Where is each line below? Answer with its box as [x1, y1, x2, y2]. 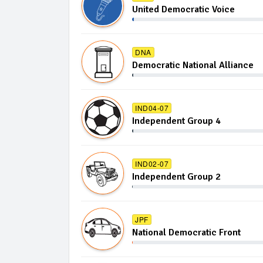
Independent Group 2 [132, 171, 221, 183]
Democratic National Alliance [132, 59, 254, 71]
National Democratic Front [132, 227, 241, 238]
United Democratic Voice [132, 4, 235, 15]
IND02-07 [135, 158, 168, 168]
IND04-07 [135, 102, 168, 113]
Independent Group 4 [132, 115, 221, 127]
